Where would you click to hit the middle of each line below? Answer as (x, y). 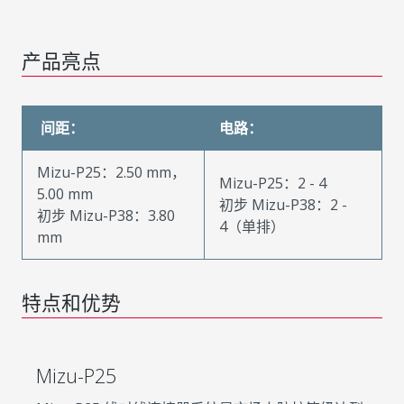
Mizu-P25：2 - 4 (273, 183)
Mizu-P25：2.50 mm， (111, 172)
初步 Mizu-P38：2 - (283, 205)
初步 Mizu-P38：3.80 (106, 216)
